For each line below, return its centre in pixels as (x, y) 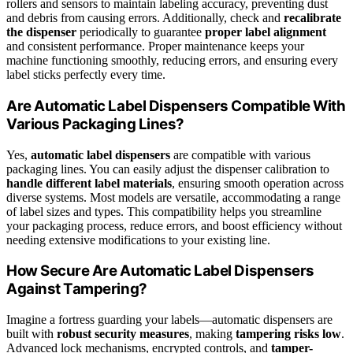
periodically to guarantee (141, 32)
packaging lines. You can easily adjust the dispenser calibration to (168, 169)
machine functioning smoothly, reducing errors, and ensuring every (172, 61)
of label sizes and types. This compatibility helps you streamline (164, 211)
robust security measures (123, 333)
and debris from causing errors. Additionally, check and (145, 18)
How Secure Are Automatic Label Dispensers (160, 271)
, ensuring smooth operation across (258, 183)
